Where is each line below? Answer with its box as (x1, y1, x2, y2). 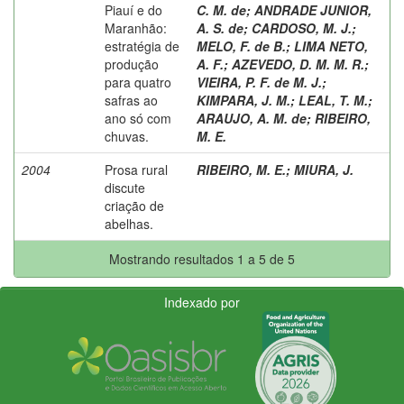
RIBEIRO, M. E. (197, 160, 286, 179)
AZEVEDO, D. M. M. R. (232, 54, 364, 73)
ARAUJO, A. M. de (197, 108, 307, 127)
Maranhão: (105, 18, 167, 37)
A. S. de (197, 18, 243, 37)
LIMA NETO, (294, 36, 368, 55)
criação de (105, 196, 164, 215)
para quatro (105, 72, 171, 91)
